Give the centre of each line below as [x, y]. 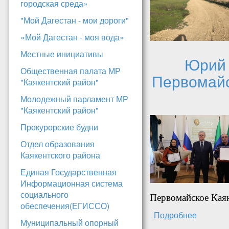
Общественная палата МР [71, 71]
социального [44, 195]
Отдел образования [58, 144]
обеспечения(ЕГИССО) [65, 206]
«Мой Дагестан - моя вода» [72, 37]
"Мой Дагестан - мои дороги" [75, 20]
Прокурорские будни [59, 127]
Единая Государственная [68, 172]
